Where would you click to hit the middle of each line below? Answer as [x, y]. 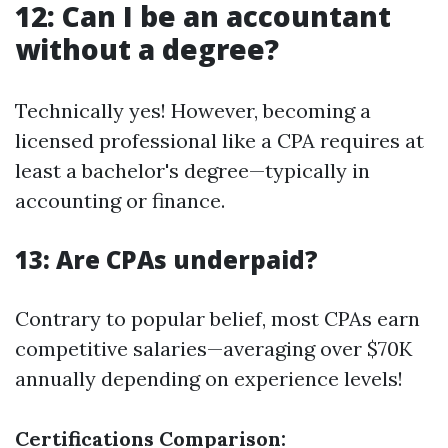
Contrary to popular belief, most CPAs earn [217, 318]
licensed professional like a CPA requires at [219, 140]
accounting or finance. [120, 200]
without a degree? [147, 49]
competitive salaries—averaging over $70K [213, 348]
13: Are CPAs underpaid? [166, 259]
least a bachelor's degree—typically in [192, 170]
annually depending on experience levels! [209, 378]
